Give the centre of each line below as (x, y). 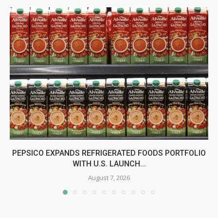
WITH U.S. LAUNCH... (109, 164)
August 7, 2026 (109, 178)
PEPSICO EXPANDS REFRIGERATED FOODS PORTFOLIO (109, 153)
